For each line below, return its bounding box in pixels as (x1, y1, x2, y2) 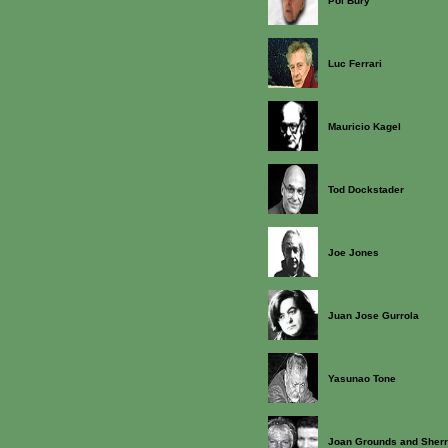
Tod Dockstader (328, 184, 404, 195)
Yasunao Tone (328, 373, 396, 384)
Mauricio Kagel (328, 121, 401, 132)
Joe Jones (328, 247, 379, 258)
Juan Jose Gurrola (328, 310, 419, 321)
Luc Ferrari (328, 58, 382, 69)
